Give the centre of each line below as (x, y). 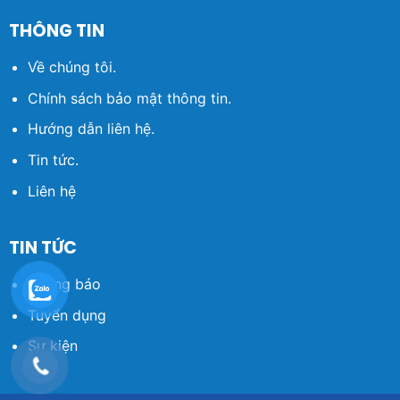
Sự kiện (52, 346)
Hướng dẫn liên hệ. (91, 129)
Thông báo (64, 284)
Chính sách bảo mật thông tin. (129, 98)
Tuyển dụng (67, 315)
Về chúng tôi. (71, 67)
